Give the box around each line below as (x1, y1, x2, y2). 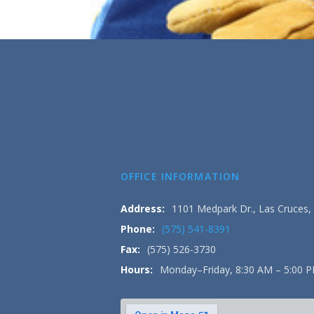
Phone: (121, 222, 155, 235)
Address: (121, 202, 165, 215)
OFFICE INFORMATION (121, 170, 240, 183)
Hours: (121, 263, 153, 276)
